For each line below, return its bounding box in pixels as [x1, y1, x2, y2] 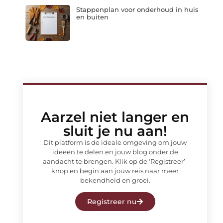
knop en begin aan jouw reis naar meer [51, 166, 179, 175]
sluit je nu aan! [63, 122, 167, 139]
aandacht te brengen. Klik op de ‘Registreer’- [42, 157, 188, 165]
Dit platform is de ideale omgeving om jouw [43, 138, 187, 146]
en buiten [76, 13, 109, 21]
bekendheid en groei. [80, 176, 150, 184]
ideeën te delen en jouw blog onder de [52, 147, 178, 156]
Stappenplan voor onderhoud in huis [76, 5, 199, 14]
